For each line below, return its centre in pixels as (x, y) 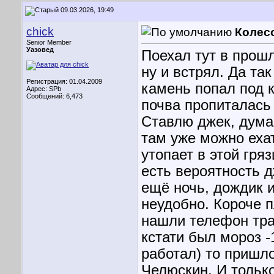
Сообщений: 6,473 (54, 96)
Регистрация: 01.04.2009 (64, 81)
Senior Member (49, 42)
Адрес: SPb (44, 89)
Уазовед (40, 50)
